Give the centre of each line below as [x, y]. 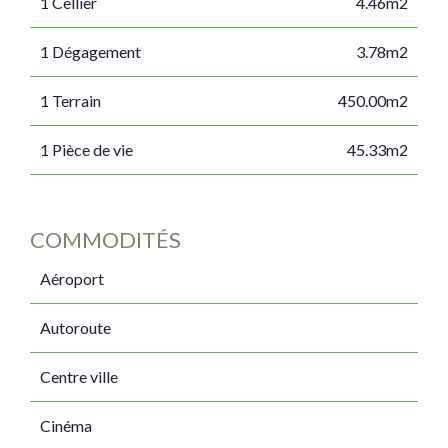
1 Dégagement [90, 51]
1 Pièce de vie [86, 149]
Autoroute [75, 327]
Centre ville [79, 376]
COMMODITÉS [105, 239]
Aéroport [72, 278]
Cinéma [66, 425]
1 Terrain [70, 100]
